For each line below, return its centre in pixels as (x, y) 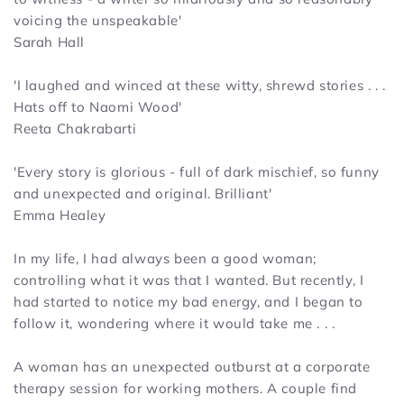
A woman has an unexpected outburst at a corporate (192, 366)
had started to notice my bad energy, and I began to (188, 301)
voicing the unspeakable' (98, 20)
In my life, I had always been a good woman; (165, 258)
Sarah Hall (49, 41)
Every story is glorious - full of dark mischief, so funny (198, 171)
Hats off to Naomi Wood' (98, 106)
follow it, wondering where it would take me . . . (174, 323)
